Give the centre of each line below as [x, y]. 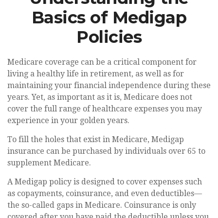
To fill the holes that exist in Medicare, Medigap [96, 139]
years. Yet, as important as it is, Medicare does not [100, 97]
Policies [109, 37]
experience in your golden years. [68, 120]
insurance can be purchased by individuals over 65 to [106, 151]
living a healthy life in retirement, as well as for [96, 74]
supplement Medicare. [49, 163]
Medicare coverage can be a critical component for [102, 62]
